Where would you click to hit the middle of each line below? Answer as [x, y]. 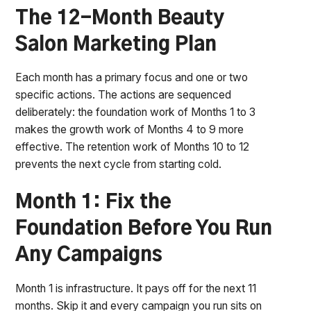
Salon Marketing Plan [116, 45]
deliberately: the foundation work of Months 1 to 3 [136, 112]
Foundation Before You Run [144, 229]
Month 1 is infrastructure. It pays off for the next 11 [136, 288]
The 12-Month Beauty [120, 18]
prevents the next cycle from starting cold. [119, 165]
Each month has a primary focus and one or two [132, 78]
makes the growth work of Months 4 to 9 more [130, 130]
